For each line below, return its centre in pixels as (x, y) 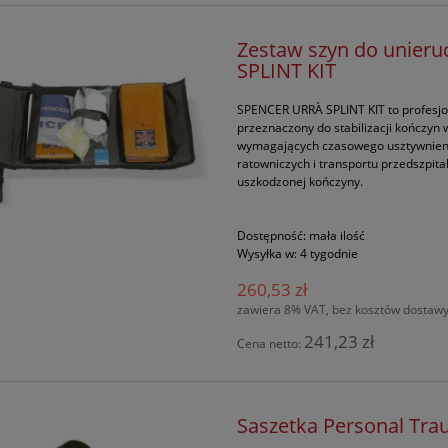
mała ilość (337, 236)
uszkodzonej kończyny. (300, 182)
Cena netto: (271, 344)
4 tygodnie (329, 254)
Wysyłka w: (267, 254)
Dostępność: (272, 236)
